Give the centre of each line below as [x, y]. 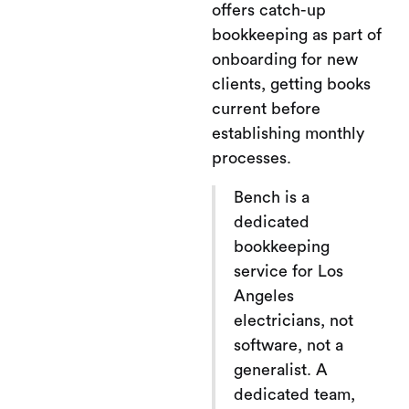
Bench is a [272, 197]
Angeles [264, 295]
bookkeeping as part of [297, 34]
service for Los [288, 271]
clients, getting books [291, 84]
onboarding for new [285, 59]
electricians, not [294, 320]
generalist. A [281, 369]
